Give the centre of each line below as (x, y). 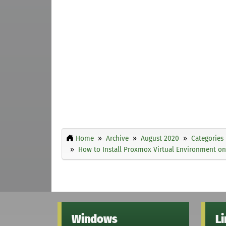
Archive (117, 138)
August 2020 (160, 138)
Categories (207, 138)
